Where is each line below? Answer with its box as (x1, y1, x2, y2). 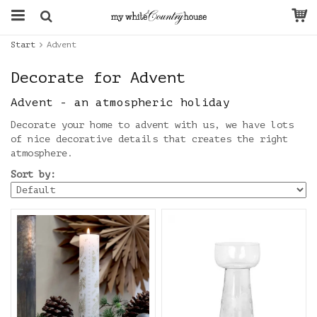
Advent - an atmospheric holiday (11, 96, 230, 109)
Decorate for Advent (11, 69, 185, 86)
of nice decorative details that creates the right (11, 134, 288, 144)
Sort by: (11, 169, 56, 180)
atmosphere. (11, 148, 73, 158)
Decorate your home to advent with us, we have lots (11, 120, 294, 130)
